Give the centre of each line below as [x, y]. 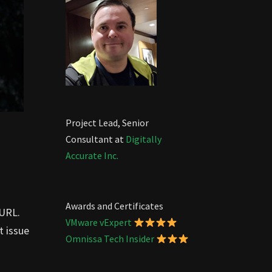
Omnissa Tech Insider [110, 239]
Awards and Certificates [114, 206]
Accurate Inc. [92, 155]
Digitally [143, 139]
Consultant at [95, 139]
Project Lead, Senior [107, 123]
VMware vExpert [98, 222]
